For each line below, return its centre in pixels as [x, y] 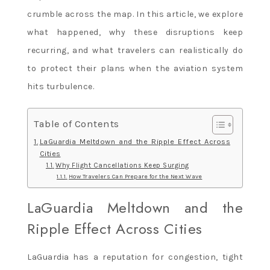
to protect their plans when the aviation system [135, 68]
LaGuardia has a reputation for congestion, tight [135, 257]
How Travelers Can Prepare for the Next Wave [135, 176]
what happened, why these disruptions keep [135, 32]
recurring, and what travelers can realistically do [135, 50]
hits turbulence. [61, 86]
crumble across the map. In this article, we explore [135, 14]
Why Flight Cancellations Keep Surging [122, 165]
